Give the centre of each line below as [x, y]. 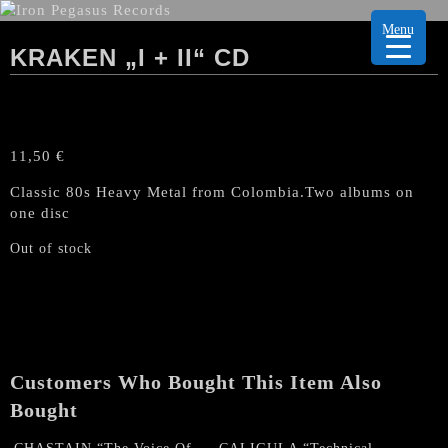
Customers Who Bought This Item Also [196, 382]
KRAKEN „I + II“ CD [130, 57]
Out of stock [51, 248]
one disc [40, 213]
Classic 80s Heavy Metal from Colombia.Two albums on [212, 192]
